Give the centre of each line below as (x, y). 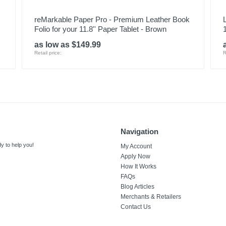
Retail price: (48, 53)
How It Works (138, 166)
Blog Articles (137, 187)
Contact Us (136, 207)
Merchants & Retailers (151, 197)
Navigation (139, 131)
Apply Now (135, 156)
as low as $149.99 (67, 45)
